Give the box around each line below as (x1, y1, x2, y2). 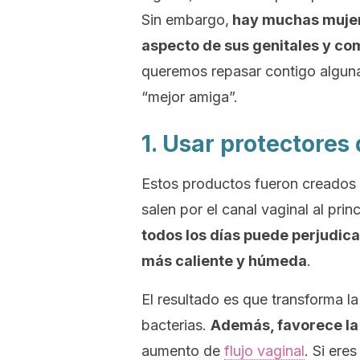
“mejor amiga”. (141, 88, 238, 105)
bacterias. (141, 317, 211, 333)
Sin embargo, (141, 11, 229, 28)
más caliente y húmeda (141, 252, 307, 269)
